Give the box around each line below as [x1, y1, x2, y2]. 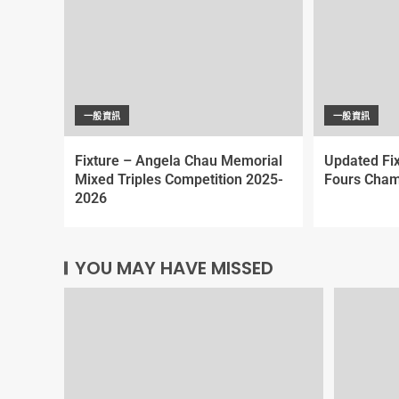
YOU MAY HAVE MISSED [75, 256, 273, 281]
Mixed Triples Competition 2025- [75, 171, 283, 188]
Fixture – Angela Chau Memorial [75, 152, 282, 169]
